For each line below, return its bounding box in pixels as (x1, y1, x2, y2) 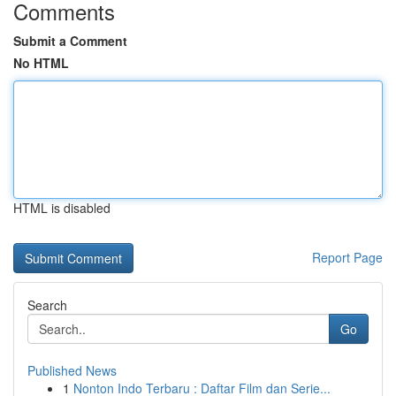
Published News (27, 362, 117, 379)
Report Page (312, 248, 383, 266)
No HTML (13, 54, 69, 72)
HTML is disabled (13, 199, 110, 217)
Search (27, 296, 67, 314)
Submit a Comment (13, 32, 127, 49)
